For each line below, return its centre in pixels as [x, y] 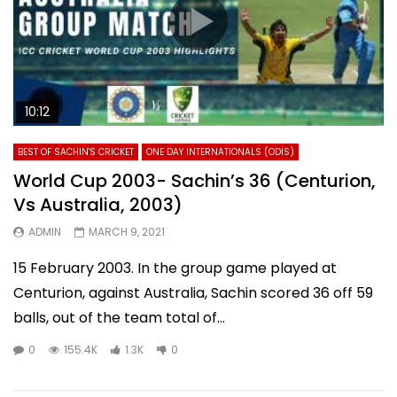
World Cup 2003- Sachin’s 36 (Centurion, [195, 181]
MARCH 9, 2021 [127, 232]
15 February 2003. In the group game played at [175, 269]
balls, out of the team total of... [119, 318]
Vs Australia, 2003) [98, 205]
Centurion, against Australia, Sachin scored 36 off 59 [193, 293]
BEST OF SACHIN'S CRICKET [76, 152]
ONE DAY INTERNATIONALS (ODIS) [220, 152]
